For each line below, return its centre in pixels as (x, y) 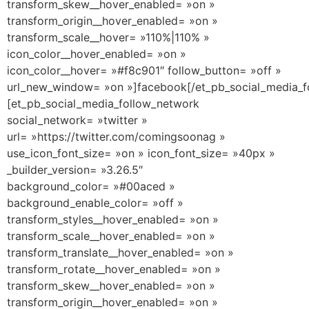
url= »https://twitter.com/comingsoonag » (116, 136)
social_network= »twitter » (77, 120)
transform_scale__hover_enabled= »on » (111, 236)
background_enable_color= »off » (95, 202)
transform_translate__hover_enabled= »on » (120, 252)
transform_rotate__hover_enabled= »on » (114, 269)
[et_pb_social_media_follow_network (103, 103)
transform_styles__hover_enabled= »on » (113, 219)
